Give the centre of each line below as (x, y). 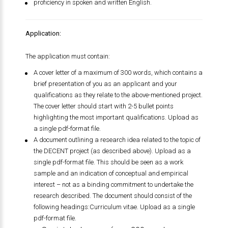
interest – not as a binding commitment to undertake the (113, 184)
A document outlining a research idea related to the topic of (117, 140)
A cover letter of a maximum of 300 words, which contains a (118, 73)
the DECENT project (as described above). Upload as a (112, 151)
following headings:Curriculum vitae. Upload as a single (114, 207)
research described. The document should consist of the (112, 196)
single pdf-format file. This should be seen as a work (108, 162)
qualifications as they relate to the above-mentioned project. (118, 95)
